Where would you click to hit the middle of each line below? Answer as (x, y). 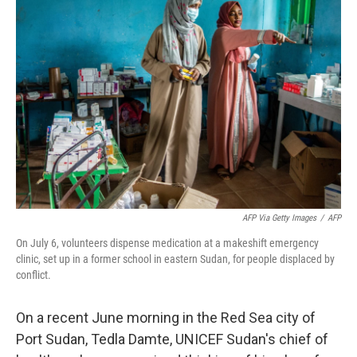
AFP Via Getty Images (279, 218)
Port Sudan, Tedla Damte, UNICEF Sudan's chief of (172, 339)
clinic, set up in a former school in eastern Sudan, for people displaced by (175, 259)
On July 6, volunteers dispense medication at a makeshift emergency (167, 243)
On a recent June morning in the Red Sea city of (166, 318)
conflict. (33, 275)
